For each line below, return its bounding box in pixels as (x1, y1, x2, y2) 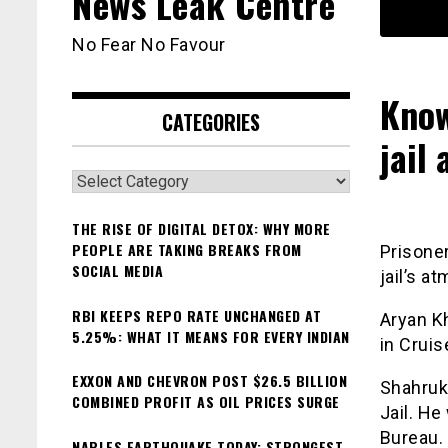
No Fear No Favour (72, 34, 226, 56)
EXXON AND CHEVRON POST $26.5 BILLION (72, 370, 347, 392)
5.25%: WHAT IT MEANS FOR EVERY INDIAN (72, 325, 350, 347)
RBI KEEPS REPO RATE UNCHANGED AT (72, 304, 321, 326)
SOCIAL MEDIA (72, 260, 163, 282)
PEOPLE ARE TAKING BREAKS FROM (72, 239, 302, 261)
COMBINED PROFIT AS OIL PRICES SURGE (72, 391, 340, 413)
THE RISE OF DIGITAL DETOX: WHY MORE (72, 218, 331, 240)
